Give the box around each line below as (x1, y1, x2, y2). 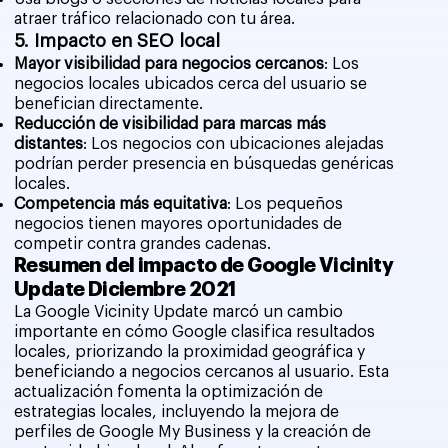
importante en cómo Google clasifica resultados (13, 323, 375, 340)
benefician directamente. (13, 95, 203, 112)
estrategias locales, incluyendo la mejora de (13, 403, 339, 420)
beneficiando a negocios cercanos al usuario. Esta (13, 363, 389, 380)
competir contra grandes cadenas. (13, 235, 271, 252)
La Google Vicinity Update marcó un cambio (13, 303, 343, 320)
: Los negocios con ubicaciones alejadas (82, 135, 384, 152)
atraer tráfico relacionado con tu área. (13, 10, 295, 27)
